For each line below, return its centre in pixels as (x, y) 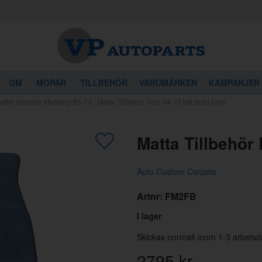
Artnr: (151, 196)
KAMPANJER (234, 82)
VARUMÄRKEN (168, 82)
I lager (149, 216)
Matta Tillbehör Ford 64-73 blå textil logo (161, 101)
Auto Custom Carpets (176, 172)
